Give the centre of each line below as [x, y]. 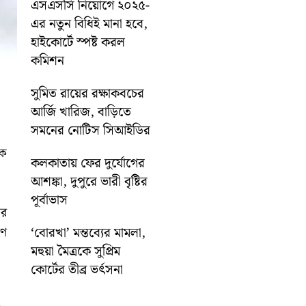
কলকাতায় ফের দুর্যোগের [88, 163]
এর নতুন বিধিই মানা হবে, [89, 24]
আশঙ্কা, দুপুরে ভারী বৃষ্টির [89, 182]
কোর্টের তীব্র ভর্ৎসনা [77, 270]
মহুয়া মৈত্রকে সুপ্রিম [76, 251]
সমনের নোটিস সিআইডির [91, 130]
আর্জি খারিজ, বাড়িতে [81, 112]
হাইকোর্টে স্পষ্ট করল [78, 42]
